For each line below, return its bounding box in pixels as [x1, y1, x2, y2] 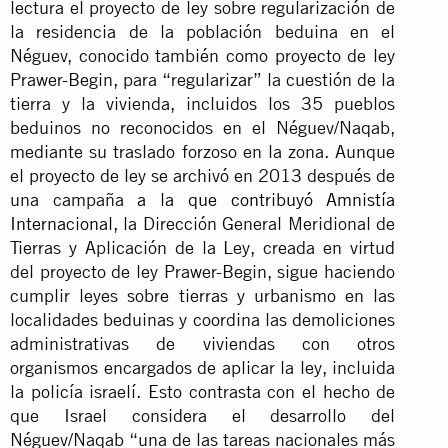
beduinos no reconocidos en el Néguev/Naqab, [10, 116, 396, 138]
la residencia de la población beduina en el [10, 20, 396, 42]
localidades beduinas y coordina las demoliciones [10, 308, 396, 330]
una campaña [10, 188, 138, 210]
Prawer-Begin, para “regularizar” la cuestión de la [10, 68, 396, 90]
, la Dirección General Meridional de [113, 212, 396, 234]
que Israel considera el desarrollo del [10, 404, 396, 426]
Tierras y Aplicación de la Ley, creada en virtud [10, 236, 396, 258]
